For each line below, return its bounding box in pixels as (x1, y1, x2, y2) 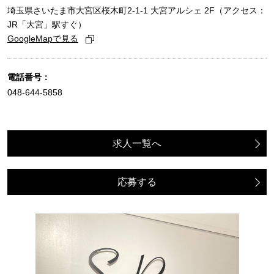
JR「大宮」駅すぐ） (7, 20, 86, 30)
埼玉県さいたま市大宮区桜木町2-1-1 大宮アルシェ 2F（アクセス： (7, 6, 266, 16)
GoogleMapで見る (7, 34, 78, 44)
